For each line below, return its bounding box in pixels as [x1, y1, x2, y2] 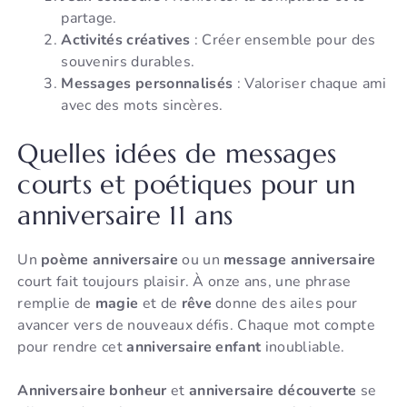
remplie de [17, 293, 95, 314]
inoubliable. [261, 337, 345, 358]
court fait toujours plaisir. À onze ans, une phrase [17, 272, 352, 293]
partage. [61, 8, 117, 29]
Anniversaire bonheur [17, 381, 167, 402]
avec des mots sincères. [61, 95, 223, 116]
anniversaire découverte [188, 381, 357, 402]
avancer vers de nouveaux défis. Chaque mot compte [17, 315, 375, 336]
